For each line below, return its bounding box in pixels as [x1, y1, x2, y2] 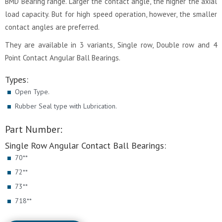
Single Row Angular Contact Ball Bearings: [5, 140, 166, 152]
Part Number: [5, 123, 62, 136]
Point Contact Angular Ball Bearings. [5, 53, 120, 63]
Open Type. [15, 87, 50, 97]
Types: [5, 74, 28, 86]
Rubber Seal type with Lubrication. [15, 102, 117, 111]
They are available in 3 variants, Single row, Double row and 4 [5, 40, 217, 50]
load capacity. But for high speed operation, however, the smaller [5, 9, 217, 19]
